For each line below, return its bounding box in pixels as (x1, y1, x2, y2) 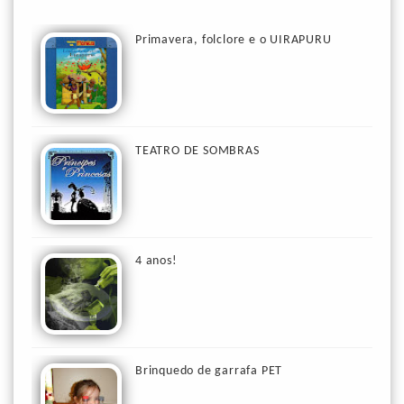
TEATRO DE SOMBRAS (135, 143, 260, 158)
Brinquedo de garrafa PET (135, 363, 283, 378)
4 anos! (135, 253, 178, 268)
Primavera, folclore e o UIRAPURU (135, 33, 332, 48)
